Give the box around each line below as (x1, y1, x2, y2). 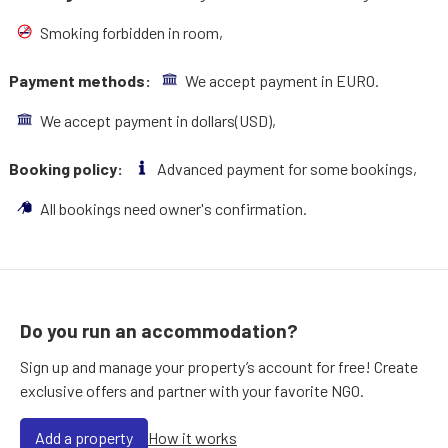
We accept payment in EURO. (184, 71, 382, 90)
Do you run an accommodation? (20, 319, 298, 343)
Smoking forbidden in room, (39, 23, 226, 42)
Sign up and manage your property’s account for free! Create (20, 357, 418, 377)
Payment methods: (8, 71, 154, 90)
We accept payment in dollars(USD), (39, 111, 279, 130)
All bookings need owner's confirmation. (39, 199, 310, 218)
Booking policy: (8, 159, 126, 178)
